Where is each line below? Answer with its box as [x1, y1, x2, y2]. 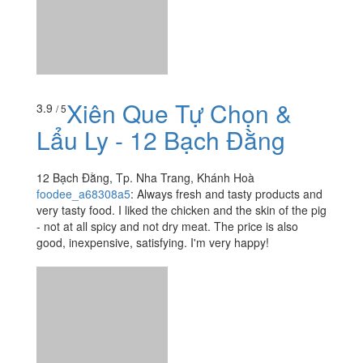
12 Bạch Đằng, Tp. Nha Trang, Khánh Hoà [36, 169, 254, 186]
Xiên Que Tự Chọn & [66, 96, 292, 131]
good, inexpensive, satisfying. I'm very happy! [36, 234, 269, 251]
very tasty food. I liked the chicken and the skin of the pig [36, 202, 327, 219]
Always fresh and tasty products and [137, 186, 322, 203]
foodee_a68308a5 [36, 186, 130, 203]
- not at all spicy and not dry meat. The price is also [36, 218, 298, 235]
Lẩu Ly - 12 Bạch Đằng [36, 122, 285, 158]
